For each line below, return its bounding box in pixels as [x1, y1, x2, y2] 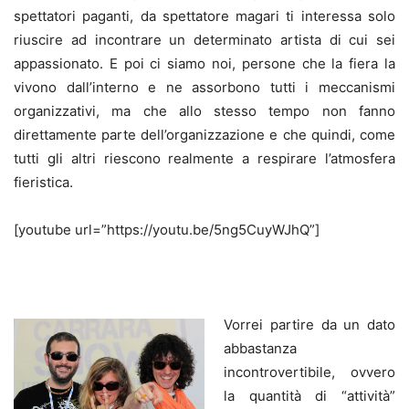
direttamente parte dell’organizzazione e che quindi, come [14, 125, 395, 143]
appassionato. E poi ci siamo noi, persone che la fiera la [14, 54, 395, 72]
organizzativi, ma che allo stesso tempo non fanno [14, 101, 395, 120]
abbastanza [224, 339, 297, 357]
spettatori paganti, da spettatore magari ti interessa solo [14, 6, 395, 25]
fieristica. [14, 173, 73, 191]
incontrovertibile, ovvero [224, 362, 395, 381]
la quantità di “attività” [224, 386, 395, 404]
